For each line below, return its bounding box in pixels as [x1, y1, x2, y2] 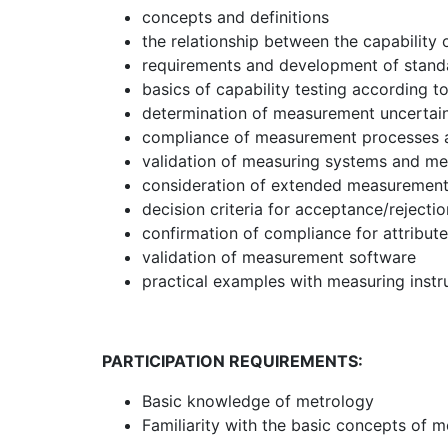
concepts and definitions [142, 7, 329, 28]
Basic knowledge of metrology [142, 391, 374, 412]
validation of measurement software [142, 247, 416, 268]
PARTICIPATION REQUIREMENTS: [102, 351, 363, 372]
